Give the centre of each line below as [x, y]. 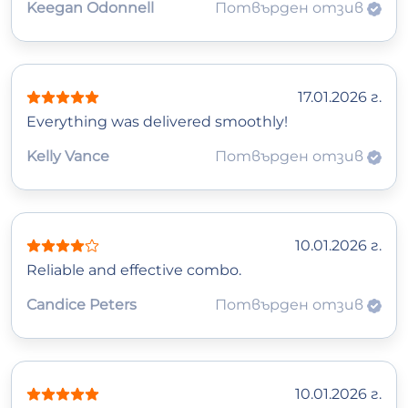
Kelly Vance [68, 157]
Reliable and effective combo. [134, 270]
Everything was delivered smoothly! [157, 122]
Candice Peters [82, 305]
